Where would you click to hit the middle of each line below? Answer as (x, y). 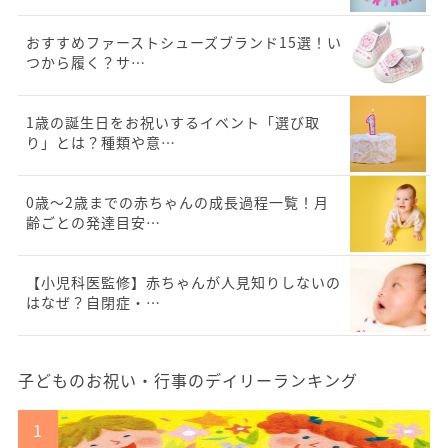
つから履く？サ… (86, 62)
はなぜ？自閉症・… (93, 302)
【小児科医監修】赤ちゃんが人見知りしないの (183, 282)
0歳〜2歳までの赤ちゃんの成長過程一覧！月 (177, 202)
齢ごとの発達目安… (93, 222)
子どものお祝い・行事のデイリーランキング (188, 380)
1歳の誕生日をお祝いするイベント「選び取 (173, 122)
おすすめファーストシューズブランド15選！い (184, 42)
